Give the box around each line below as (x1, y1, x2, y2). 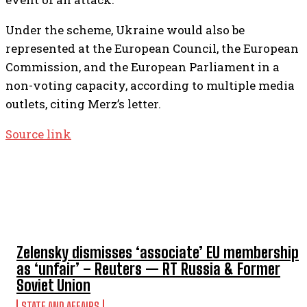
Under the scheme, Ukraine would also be (5, 21, 245, 38)
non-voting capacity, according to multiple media (5, 77, 295, 93)
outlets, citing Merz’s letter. (5, 95, 161, 112)
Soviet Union (16, 275, 90, 295)
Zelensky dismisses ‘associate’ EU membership (16, 243, 299, 262)
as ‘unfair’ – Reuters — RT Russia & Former (16, 259, 280, 278)
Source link (5, 125, 71, 142)
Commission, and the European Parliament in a (5, 58, 280, 75)
